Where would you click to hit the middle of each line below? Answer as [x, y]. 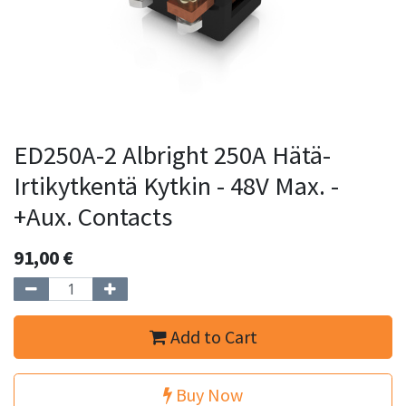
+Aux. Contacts [93, 217]
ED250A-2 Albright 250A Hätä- [172, 155]
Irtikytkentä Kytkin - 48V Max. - [176, 186]
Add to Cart [212, 337]
